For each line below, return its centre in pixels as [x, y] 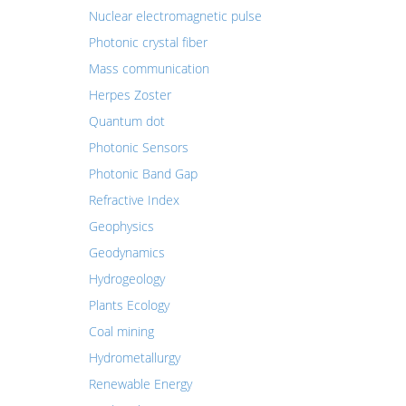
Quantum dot [126, 121]
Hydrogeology [126, 279]
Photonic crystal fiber [148, 42]
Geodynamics [126, 252]
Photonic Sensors [138, 147]
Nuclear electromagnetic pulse [175, 16]
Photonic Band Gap [143, 174]
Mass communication [149, 68]
